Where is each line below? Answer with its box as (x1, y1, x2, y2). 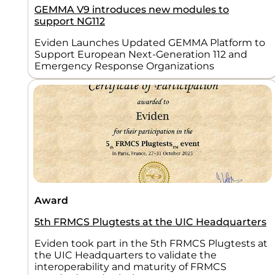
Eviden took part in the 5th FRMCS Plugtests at (34, 237, 268, 249)
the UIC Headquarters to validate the (34, 249, 217, 261)
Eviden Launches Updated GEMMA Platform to (34, 36, 265, 48)
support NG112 (34, 15, 105, 27)
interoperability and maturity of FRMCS (34, 260, 227, 273)
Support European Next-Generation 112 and (34, 48, 247, 60)
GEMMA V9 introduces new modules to (34, 3, 229, 15)
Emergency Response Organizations (34, 60, 214, 72)
